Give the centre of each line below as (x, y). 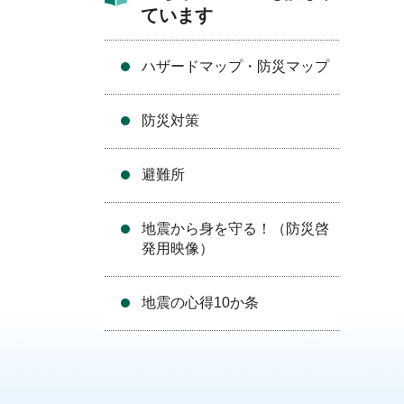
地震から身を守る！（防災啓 (235, 229)
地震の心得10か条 (200, 303)
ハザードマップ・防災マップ (235, 66)
